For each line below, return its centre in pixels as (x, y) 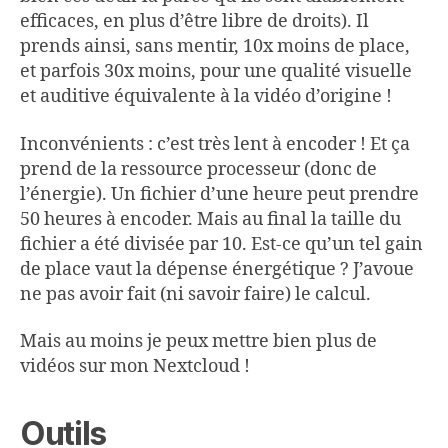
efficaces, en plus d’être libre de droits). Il (194, 21)
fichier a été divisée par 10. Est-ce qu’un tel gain (221, 244)
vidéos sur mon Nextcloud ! (135, 366)
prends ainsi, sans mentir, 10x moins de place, (215, 46)
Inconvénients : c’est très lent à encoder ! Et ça (215, 144)
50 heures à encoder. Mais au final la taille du (210, 219)
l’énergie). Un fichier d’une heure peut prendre (219, 194)
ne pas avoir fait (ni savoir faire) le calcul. (195, 294)
